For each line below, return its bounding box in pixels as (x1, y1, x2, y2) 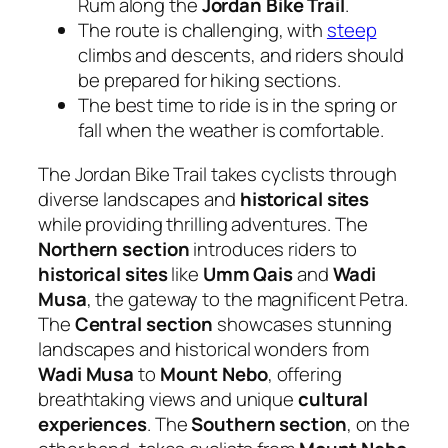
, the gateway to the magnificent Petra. (86, 285, 408, 312)
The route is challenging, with (78, 17, 327, 44)
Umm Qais (202, 260, 294, 287)
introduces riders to (189, 235, 358, 262)
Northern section (38, 235, 190, 262)
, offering (267, 360, 342, 387)
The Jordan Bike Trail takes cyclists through (38, 160, 397, 187)
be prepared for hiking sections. (78, 67, 341, 94)
